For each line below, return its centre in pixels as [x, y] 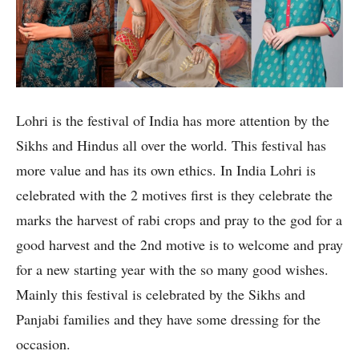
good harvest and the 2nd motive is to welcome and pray [179, 245]
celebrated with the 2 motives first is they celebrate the [174, 195]
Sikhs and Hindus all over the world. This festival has [171, 145]
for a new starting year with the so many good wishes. [172, 270]
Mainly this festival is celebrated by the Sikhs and [161, 294]
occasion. [43, 344]
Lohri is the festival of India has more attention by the [173, 121]
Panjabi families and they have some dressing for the [168, 319]
